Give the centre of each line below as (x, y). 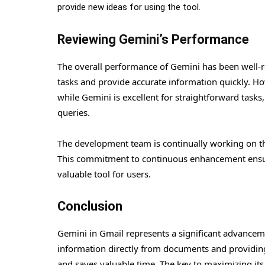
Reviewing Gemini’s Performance (153, 39)
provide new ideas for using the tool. (129, 7)
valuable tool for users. (104, 174)
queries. (74, 112)
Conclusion (90, 206)
